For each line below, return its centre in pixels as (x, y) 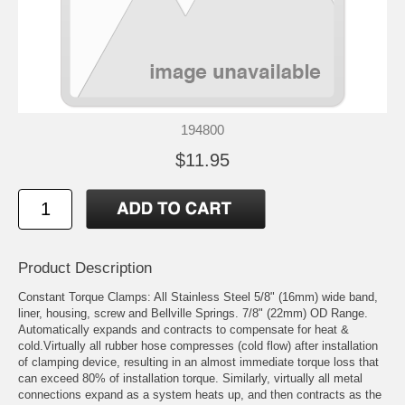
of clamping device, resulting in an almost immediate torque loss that (198, 362)
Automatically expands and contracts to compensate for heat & (184, 329)
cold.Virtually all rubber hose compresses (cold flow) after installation (198, 345)
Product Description (85, 268)
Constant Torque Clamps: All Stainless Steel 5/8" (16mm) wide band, (198, 297)
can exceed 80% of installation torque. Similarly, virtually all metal (190, 378)
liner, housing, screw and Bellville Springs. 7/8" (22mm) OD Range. (193, 313)
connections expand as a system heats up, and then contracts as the (200, 394)
